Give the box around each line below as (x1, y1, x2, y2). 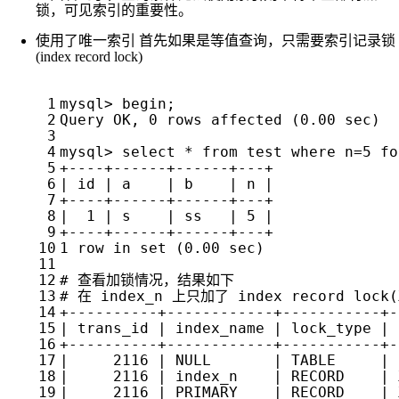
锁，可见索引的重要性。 (36, 3, 192, 19)
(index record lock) (36, 49, 142, 65)
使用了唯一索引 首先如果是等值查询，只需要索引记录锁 (36, 33, 395, 49)
